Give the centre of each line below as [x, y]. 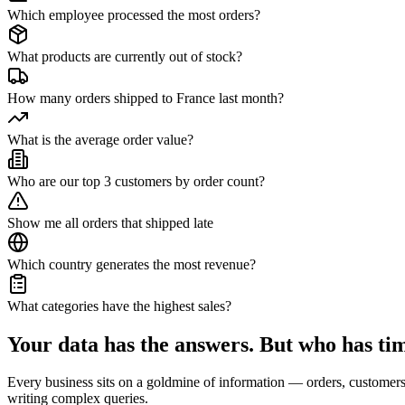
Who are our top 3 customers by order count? [136, 181]
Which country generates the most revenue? [132, 264]
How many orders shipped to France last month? [146, 98]
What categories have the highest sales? [119, 306]
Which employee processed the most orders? [134, 14]
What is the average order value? [100, 139]
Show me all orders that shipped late [110, 222]
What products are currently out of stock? [125, 56]
